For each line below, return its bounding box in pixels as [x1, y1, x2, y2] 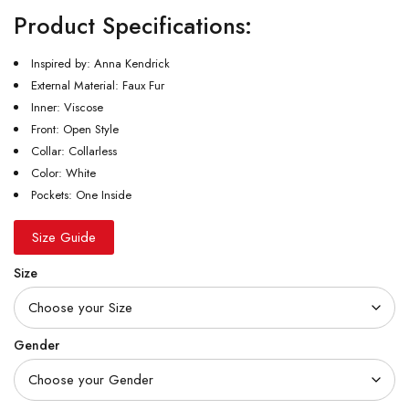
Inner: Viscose [31, 99, 103, 117]
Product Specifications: [14, 9, 252, 43]
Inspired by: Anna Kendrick [31, 55, 170, 73]
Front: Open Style [31, 121, 119, 139]
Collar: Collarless [31, 142, 117, 161]
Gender [14, 336, 59, 355]
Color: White [31, 164, 96, 183]
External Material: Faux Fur [31, 77, 164, 95]
